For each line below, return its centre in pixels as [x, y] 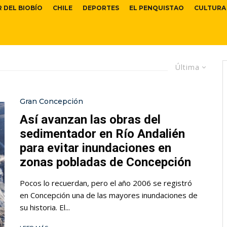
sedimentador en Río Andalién [102, 134]
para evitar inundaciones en [96, 148]
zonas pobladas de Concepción [105, 162]
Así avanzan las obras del [90, 120]
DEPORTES [101, 8]
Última [187, 67]
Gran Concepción [51, 102]
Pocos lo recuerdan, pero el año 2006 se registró [106, 183]
